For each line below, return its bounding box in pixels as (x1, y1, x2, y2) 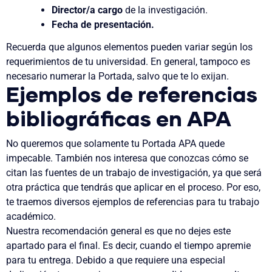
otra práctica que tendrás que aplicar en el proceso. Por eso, (6, 182, 260, 194)
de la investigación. (123, 4, 208, 16)
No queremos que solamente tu (6, 138, 142, 150)
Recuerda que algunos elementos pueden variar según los (6, 41, 253, 53)
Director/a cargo (52, 4, 123, 16)
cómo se (212, 152, 248, 165)
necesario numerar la (6, 70, 98, 83)
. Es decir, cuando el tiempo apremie (98, 240, 251, 252)
